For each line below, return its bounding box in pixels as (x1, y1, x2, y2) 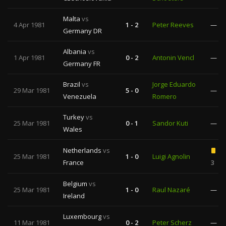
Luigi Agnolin (152, 152, 190, 161)
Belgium (63, 179, 89, 188)
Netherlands (63, 146, 103, 155)
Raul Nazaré (152, 185, 190, 194)
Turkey (63, 112, 86, 122)
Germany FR (63, 59, 100, 68)
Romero (152, 92, 177, 101)
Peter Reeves (152, 20, 194, 29)
